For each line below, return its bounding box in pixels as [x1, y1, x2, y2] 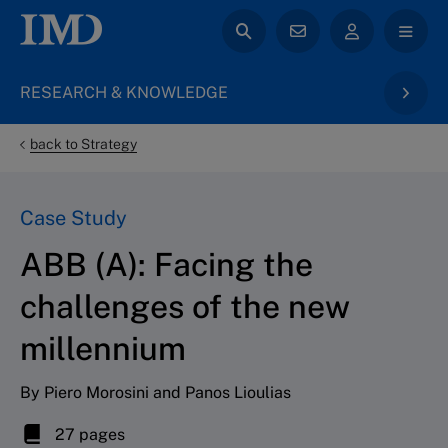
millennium [20, 329, 186, 367]
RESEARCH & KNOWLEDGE [20, 83, 228, 102]
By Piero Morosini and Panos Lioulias [20, 382, 291, 402]
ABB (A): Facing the [20, 245, 313, 283]
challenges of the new [20, 287, 350, 325]
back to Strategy [30, 136, 137, 152]
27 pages [51, 424, 125, 444]
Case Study [20, 205, 127, 230]
